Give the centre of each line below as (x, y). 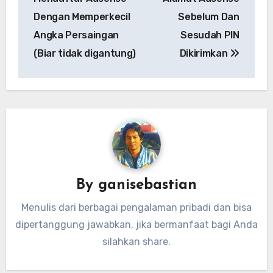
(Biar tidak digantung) (85, 53)
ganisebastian (147, 186)
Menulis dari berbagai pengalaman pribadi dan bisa (136, 207)
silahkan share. (136, 241)
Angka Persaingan (76, 35)
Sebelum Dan (209, 16)
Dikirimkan (205, 53)
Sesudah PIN (210, 35)
